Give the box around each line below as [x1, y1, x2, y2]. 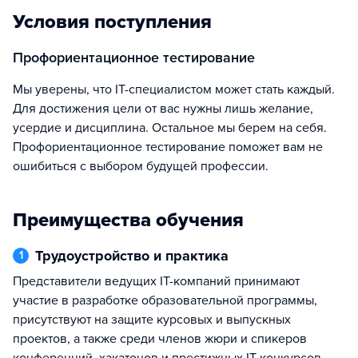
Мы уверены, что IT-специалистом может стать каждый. [13, 82, 23, 97]
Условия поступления [13, 10, 212, 34]
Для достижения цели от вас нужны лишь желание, [13, 101, 313, 117]
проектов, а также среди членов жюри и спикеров [13, 331, 307, 347]
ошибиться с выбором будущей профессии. [13, 158, 268, 174]
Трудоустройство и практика [42, 247, 229, 265]
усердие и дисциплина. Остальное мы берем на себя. [13, 120, 327, 136]
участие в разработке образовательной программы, [13, 292, 317, 308]
